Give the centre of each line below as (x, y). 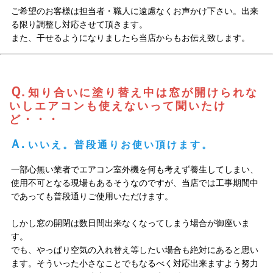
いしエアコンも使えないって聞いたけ (118, 106)
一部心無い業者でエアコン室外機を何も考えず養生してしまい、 (134, 170)
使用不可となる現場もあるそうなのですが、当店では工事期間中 (134, 183)
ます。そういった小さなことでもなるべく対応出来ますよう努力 (134, 264)
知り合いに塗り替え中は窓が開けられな (143, 93)
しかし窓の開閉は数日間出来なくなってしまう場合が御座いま (130, 223)
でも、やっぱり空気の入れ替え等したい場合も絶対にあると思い (134, 250)
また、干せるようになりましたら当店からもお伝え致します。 (130, 38)
